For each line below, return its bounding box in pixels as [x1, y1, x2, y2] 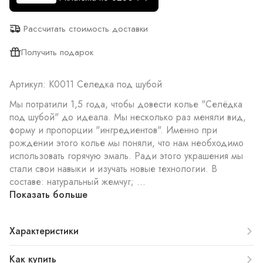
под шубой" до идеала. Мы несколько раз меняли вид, [9, 110, 246, 124]
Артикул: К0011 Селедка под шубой [9, 77, 162, 91]
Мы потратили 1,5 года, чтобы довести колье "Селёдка [9, 97, 242, 111]
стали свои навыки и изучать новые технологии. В [9, 162, 217, 176]
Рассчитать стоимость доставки [23, 22, 148, 35]
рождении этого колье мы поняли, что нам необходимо [9, 136, 244, 150]
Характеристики [9, 224, 79, 238]
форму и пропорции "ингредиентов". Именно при [9, 123, 217, 137]
